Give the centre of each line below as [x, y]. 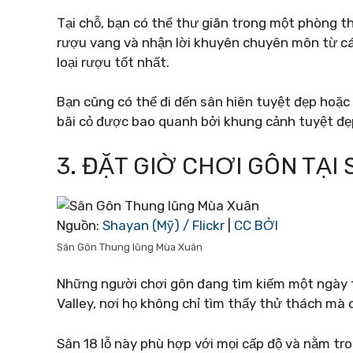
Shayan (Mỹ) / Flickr [163, 225]
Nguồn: [80, 225]
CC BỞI [256, 225]
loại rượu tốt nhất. [113, 62]
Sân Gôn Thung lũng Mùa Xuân [130, 247]
